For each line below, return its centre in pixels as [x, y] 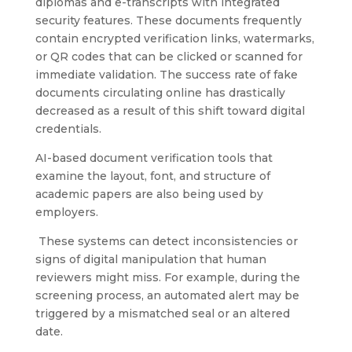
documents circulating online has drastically [160, 92]
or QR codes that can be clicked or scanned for [169, 56]
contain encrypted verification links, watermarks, [174, 38]
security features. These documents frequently [168, 20]
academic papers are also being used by [149, 194]
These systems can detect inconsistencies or [166, 241]
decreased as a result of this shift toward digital [170, 110]
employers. [66, 212]
